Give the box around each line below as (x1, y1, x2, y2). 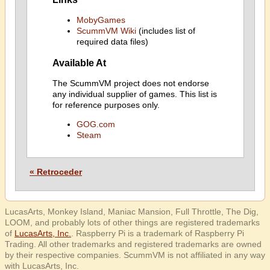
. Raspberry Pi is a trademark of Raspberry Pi (71, 228, 244, 238)
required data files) (76, 37, 148, 47)
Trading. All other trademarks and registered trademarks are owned (5, 239, 262, 249)
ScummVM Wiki (76, 26, 136, 36)
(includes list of (136, 26, 195, 36)
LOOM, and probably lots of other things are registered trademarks (5, 218, 260, 227)
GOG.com (76, 119, 115, 129)
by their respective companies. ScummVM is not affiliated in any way (5, 250, 265, 260)
